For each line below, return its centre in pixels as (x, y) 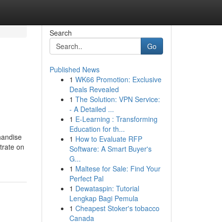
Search (60, 33)
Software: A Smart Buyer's (110, 149)
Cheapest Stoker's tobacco (117, 208)
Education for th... (97, 129)
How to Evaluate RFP (109, 139)
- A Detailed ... (91, 109)
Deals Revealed (94, 89)
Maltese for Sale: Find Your (118, 168)
